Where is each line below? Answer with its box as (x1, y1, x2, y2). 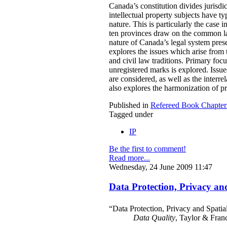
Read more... (109, 154, 150, 163)
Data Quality (133, 213, 175, 222)
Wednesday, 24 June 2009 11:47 (109, 163, 212, 172)
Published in (109, 101, 148, 110)
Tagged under (109, 110, 153, 119)
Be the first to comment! (109, 144, 186, 154)
